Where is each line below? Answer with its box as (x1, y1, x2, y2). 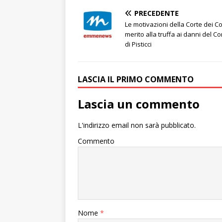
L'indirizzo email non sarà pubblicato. (78, 120, 196, 130)
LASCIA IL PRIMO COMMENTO (78, 74, 194, 85)
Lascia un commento (78, 96, 200, 112)
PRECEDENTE (134, 8, 179, 18)
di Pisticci (125, 40, 152, 49)
